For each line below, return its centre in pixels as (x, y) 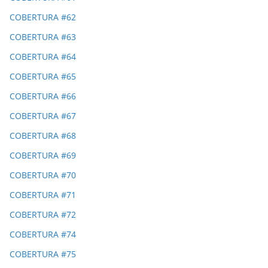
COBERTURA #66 (43, 96)
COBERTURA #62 (43, 17)
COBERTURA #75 (43, 254)
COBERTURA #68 (43, 136)
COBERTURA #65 (43, 77)
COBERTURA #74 (43, 234)
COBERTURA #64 (43, 57)
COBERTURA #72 (43, 215)
